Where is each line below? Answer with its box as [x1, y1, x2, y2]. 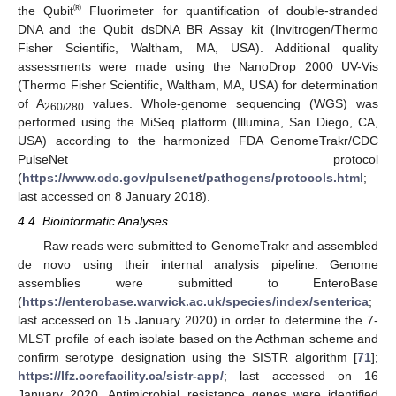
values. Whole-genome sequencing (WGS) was [84, 95, 378, 110]
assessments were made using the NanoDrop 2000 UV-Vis [18, 58, 378, 73]
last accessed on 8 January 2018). [18, 188, 210, 203]
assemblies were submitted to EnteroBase [18, 276, 378, 291]
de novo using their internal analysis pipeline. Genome [18, 257, 378, 272]
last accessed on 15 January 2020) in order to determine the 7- [18, 313, 378, 328]
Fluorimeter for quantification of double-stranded [81, 3, 379, 18]
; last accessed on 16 [224, 369, 378, 384]
